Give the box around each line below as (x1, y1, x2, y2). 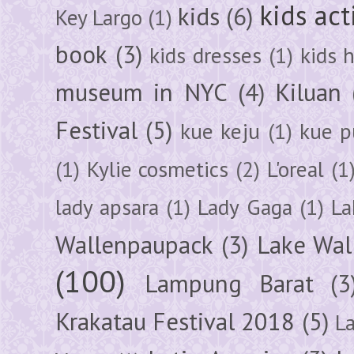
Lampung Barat (145, 267, 314, 299)
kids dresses (149, 40, 262, 70)
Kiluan (275, 76, 341, 108)
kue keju (180, 116, 261, 145)
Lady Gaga (198, 192, 292, 221)
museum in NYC (55, 76, 228, 108)
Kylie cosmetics (86, 154, 229, 183)
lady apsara (55, 192, 160, 221)
